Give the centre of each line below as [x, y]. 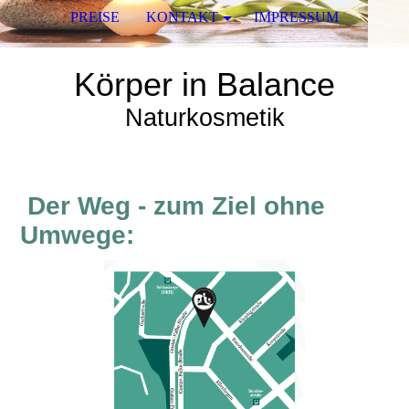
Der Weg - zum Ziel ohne [173, 206]
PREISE [95, 17]
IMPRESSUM [296, 17]
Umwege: [78, 235]
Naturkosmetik [204, 118]
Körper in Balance [204, 85]
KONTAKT [182, 17]
